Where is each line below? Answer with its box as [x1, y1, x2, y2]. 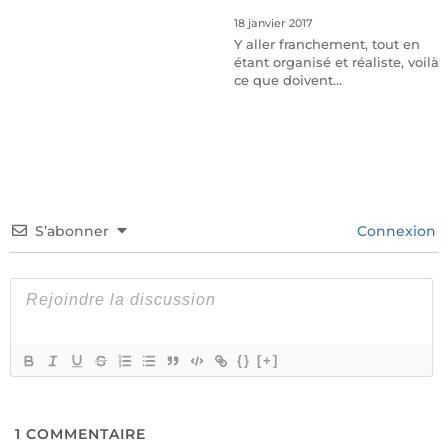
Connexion [353, 222, 437, 241]
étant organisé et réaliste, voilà [233, 54, 439, 71]
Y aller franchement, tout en [233, 36, 420, 53]
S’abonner [34, 222, 109, 241]
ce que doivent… [233, 72, 342, 89]
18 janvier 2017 [233, 17, 313, 31]
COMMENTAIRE [20, 425, 146, 444]
